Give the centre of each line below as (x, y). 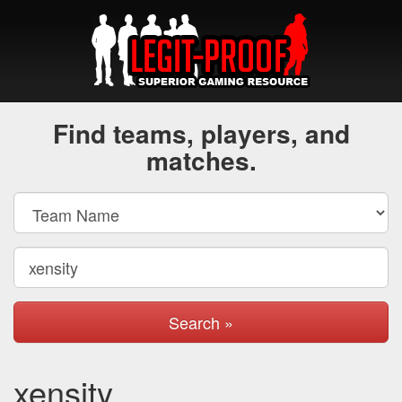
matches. (201, 160)
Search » (201, 322)
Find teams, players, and (201, 133)
